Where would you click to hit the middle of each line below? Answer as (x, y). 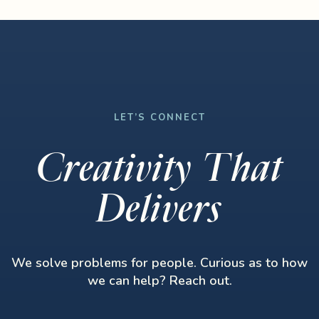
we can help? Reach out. (159, 281)
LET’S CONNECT (159, 117)
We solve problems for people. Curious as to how (159, 263)
